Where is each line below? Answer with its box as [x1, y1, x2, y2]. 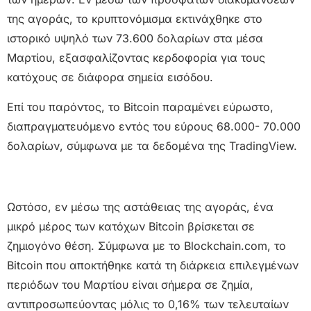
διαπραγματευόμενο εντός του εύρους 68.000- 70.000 [7, 119, 301, 133]
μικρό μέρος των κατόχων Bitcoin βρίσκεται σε [7, 219, 255, 233]
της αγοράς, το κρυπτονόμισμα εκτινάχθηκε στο [7, 12, 262, 26]
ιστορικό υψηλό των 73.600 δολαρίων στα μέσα [7, 31, 263, 46]
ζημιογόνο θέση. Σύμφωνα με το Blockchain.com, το [7, 238, 286, 253]
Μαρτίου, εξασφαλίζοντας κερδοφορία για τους [7, 51, 265, 65]
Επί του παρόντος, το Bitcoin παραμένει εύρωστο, [7, 99, 274, 114]
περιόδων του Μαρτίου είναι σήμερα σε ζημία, [7, 277, 253, 292]
